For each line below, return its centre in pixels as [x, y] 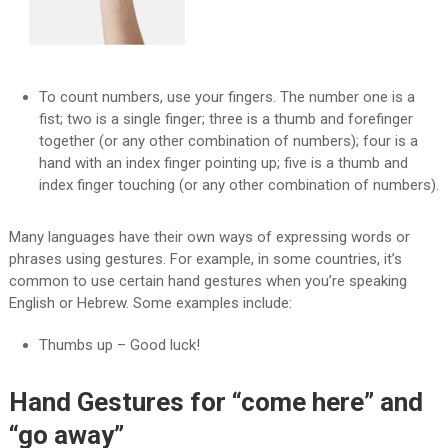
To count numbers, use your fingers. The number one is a [226, 97]
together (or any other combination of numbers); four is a [228, 141]
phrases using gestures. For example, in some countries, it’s [205, 259]
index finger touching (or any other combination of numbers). [238, 185]
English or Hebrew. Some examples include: [150, 303]
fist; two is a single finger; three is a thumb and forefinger [225, 119]
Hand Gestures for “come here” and [215, 402]
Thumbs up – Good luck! [119, 345]
